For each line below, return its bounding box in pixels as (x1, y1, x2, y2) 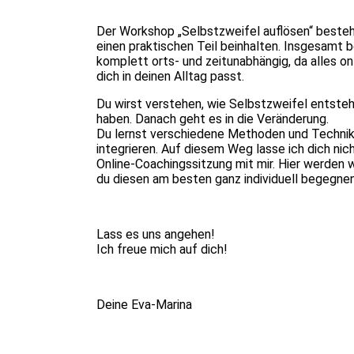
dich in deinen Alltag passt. (96, 68, 244, 84)
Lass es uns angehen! (96, 226, 215, 242)
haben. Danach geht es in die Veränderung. (96, 111, 329, 126)
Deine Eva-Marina (96, 296, 192, 312)
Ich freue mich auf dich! (96, 241, 228, 257)
